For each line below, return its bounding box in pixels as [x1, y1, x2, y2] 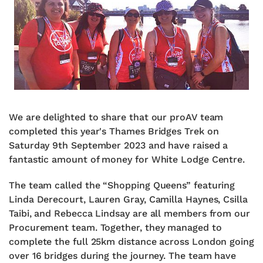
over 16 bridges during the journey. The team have [9, 250, 237, 261]
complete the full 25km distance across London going [9, 236, 254, 247]
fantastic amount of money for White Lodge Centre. [9, 154, 245, 165]
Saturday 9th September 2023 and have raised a [9, 140, 228, 151]
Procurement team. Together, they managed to [9, 222, 222, 233]
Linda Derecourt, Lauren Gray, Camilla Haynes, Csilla [9, 194, 248, 205]
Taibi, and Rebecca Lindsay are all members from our [9, 208, 250, 219]
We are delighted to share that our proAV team [9, 112, 224, 123]
